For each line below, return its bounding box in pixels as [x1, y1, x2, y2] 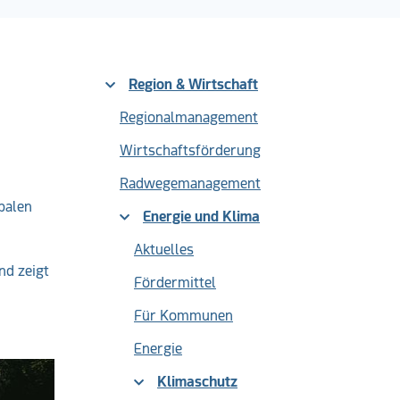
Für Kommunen [134, 307, 233, 324]
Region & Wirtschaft [129, 76, 258, 93]
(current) [237, 372, 296, 389]
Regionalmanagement [120, 109, 258, 126]
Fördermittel [134, 274, 216, 291]
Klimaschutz [157, 373, 237, 390]
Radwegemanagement [120, 175, 261, 192]
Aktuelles [134, 241, 194, 258]
